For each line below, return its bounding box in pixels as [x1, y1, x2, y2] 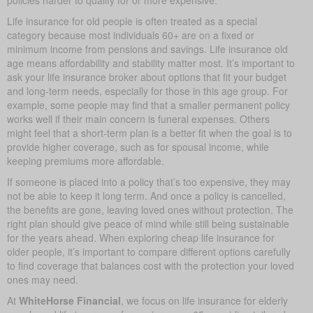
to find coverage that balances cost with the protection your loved [7, 257, 294, 272]
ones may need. [7, 271, 78, 286]
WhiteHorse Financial [19, 292, 121, 307]
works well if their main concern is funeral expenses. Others [7, 110, 270, 125]
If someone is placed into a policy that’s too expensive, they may [7, 173, 291, 188]
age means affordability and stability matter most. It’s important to [7, 54, 295, 69]
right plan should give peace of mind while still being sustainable [7, 215, 289, 230]
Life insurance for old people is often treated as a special [7, 13, 257, 27]
